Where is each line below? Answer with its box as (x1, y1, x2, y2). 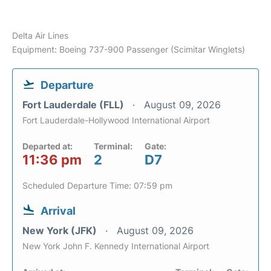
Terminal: (94, 141, 132, 151)
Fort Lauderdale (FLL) (22, 99, 126, 111)
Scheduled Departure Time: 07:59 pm (22, 180, 172, 191)
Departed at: (22, 141, 73, 151)
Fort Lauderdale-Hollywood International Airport (22, 115, 210, 125)
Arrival (41, 204, 76, 217)
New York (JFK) (22, 224, 99, 237)
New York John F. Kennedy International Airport (22, 241, 209, 251)
